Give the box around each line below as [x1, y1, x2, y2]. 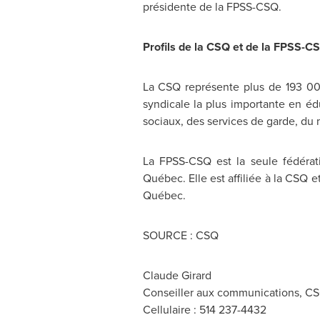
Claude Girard [142, 267, 211, 284]
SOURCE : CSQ [142, 227, 219, 244]
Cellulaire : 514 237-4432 [142, 301, 266, 318]
